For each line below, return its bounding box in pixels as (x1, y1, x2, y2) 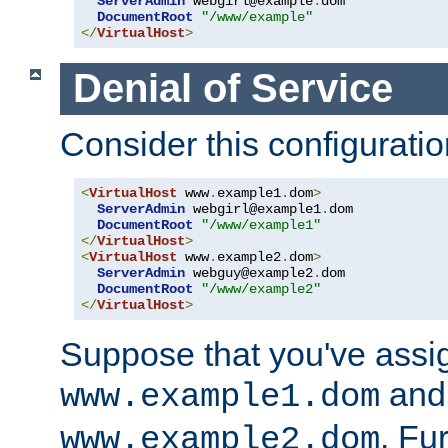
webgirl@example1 (185, 201, 321, 218)
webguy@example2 (185, 265, 313, 282)
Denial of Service (72, 66, 393, 111)
